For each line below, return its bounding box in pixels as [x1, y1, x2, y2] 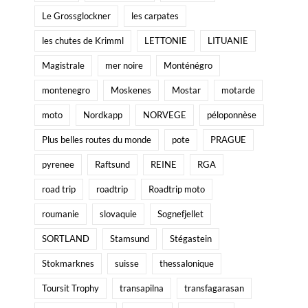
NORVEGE [143, 109, 186, 121]
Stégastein [170, 233, 212, 245]
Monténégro [164, 60, 212, 71]
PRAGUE [210, 134, 246, 146]
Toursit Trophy [42, 283, 99, 294]
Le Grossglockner [42, 10, 111, 22]
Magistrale [42, 60, 85, 71]
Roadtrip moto [148, 184, 205, 195]
